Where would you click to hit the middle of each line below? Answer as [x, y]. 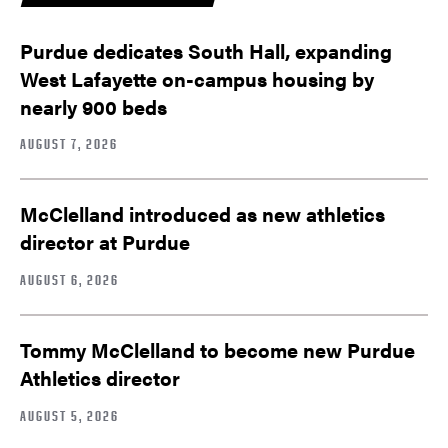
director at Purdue [105, 242]
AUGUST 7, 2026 [69, 144]
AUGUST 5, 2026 [69, 415]
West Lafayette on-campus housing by [197, 78]
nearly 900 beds [93, 106]
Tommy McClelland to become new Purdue [217, 350]
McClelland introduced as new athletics [202, 214]
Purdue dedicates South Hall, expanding [206, 50]
